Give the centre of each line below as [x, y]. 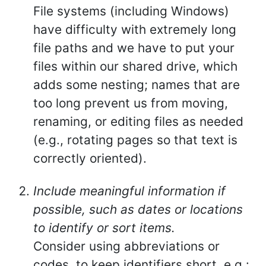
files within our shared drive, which [135, 66]
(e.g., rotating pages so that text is [135, 140]
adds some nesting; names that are [137, 85]
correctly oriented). [90, 158]
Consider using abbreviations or [126, 246]
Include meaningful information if [129, 191]
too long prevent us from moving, [131, 103]
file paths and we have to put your [134, 48]
